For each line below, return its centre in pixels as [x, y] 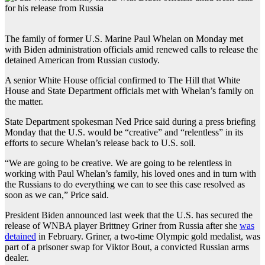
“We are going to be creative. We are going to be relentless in [118, 163]
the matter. [25, 101]
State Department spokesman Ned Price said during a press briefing [130, 121]
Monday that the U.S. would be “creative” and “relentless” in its [124, 132]
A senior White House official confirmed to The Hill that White [122, 80]
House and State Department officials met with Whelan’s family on [129, 91]
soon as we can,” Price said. [57, 195]
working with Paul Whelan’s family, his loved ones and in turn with [130, 173]
